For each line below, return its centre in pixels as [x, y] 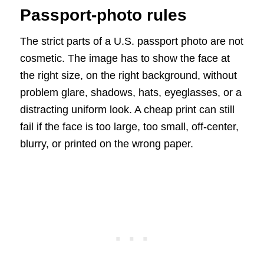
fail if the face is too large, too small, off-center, [129, 127]
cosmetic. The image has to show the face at [125, 59]
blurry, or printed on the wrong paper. [106, 144]
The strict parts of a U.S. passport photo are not [131, 42]
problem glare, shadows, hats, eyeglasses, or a [131, 93]
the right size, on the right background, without [128, 76]
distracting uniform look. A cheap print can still [127, 110]
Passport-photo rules [103, 15]
